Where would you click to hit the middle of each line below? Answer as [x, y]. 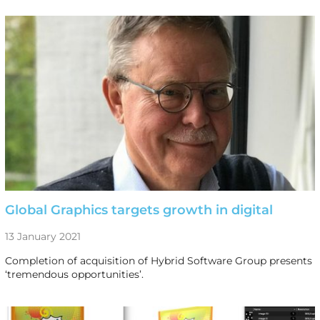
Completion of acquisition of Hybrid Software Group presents [158, 260]
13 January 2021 [42, 236]
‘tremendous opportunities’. [74, 274]
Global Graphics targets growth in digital [139, 210]
